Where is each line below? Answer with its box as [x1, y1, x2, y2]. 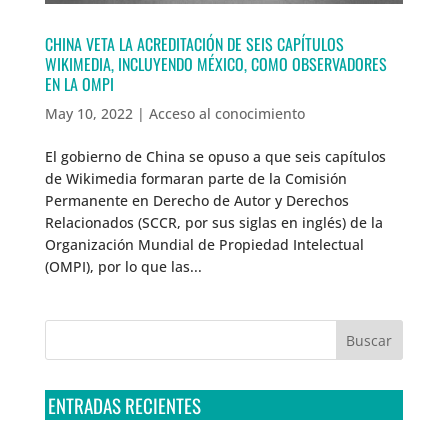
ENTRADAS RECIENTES [47, 390, 201, 419]
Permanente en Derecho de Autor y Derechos [44, 190, 349, 210]
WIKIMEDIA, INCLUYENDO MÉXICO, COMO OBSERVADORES [44, 51, 387, 76]
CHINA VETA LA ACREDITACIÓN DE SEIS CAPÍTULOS [44, 31, 344, 56]
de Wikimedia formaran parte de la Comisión [44, 168, 347, 188]
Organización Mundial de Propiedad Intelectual [44, 234, 364, 254]
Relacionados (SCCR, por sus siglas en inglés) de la [44, 212, 383, 232]
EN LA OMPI [44, 71, 114, 96]
